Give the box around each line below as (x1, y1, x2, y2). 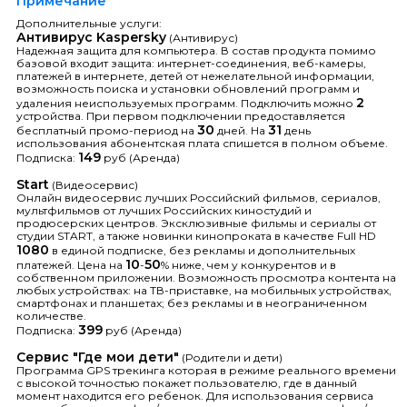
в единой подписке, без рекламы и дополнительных (49, 243, 355, 257)
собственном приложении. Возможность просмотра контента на (16, 270, 396, 284)
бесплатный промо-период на (16, 123, 197, 137)
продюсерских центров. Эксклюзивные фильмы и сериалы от (16, 215, 376, 230)
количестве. (16, 308, 86, 323)
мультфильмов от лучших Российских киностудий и (16, 203, 312, 217)
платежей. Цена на (16, 257, 125, 272)
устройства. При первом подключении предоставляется (16, 108, 345, 123)
